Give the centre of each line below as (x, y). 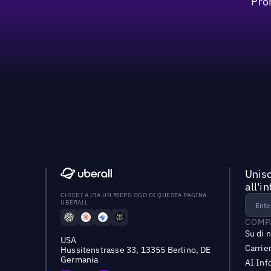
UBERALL (74, 203)
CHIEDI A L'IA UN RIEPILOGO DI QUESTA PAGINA (134, 195)
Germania (80, 260)
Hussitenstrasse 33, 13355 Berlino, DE (136, 250)
